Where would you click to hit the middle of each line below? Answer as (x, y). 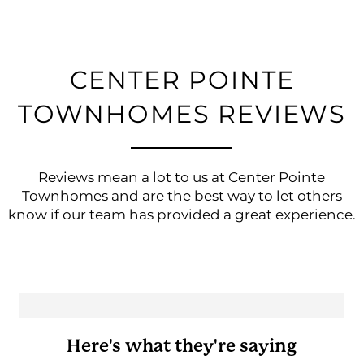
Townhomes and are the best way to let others (182, 197)
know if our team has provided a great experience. (182, 216)
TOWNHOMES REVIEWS (182, 115)
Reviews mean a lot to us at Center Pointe (182, 178)
